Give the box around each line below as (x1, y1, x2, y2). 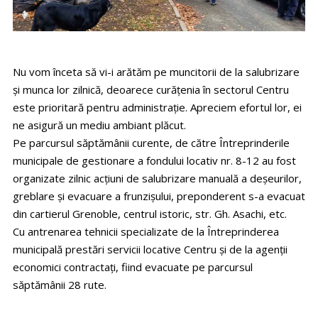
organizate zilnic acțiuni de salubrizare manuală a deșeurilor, (13, 171, 302, 186)
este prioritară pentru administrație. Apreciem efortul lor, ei (13, 100, 302, 115)
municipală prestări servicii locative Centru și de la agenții (13, 242, 287, 257)
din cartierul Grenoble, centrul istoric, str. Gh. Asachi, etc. (13, 207, 287, 221)
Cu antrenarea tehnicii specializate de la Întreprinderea (13, 224, 279, 239)
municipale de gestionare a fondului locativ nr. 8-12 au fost (13, 153, 296, 168)
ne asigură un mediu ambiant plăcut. (13, 118, 186, 133)
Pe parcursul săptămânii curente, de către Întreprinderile (13, 136, 290, 150)
